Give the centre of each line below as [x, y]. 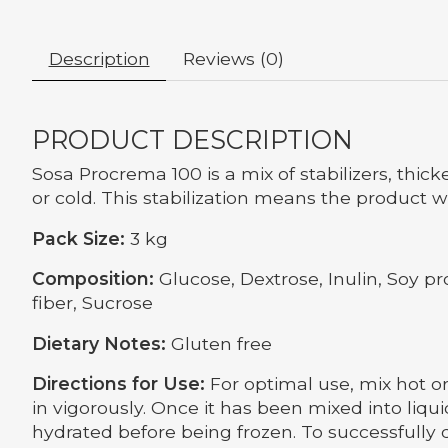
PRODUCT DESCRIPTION [192, 139]
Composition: [93, 279]
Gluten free [219, 343]
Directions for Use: [118, 384]
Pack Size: [78, 238]
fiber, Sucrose [92, 303]
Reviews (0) [233, 58]
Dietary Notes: [99, 343]
